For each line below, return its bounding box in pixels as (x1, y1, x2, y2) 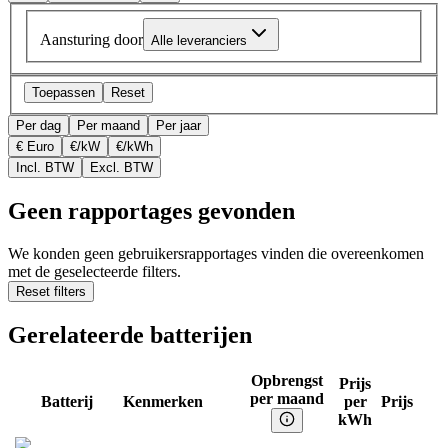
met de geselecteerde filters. (8, 263, 181, 281)
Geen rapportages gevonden (8, 198, 295, 225)
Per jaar (156, 118, 201, 134)
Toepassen (32, 85, 95, 101)
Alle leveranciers (151, 32, 247, 48)
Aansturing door (40, 30, 143, 48)
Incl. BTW (16, 160, 74, 176)
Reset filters (16, 284, 86, 300)
